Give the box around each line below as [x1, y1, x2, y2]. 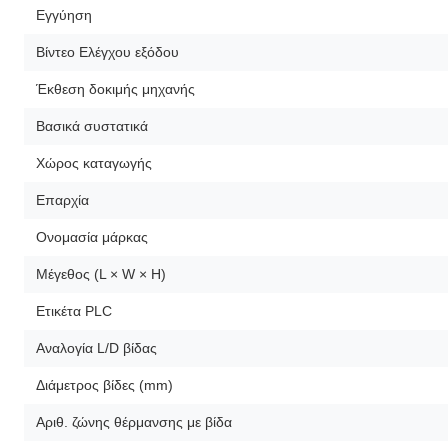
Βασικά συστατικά [36, 117, 148, 134]
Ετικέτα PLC [36, 302, 112, 319]
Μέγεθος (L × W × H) [36, 265, 166, 282]
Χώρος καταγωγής [36, 154, 152, 171]
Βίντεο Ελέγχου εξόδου [36, 43, 179, 60]
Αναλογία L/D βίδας [36, 339, 157, 356]
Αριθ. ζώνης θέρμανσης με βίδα [36, 413, 232, 430]
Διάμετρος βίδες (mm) [36, 376, 173, 393]
